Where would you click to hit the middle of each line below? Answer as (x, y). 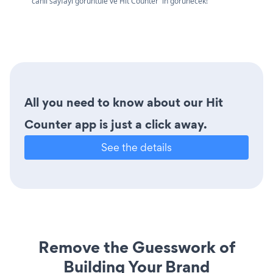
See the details (136, 147)
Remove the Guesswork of (136, 247)
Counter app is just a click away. (116, 124)
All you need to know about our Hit (124, 102)
